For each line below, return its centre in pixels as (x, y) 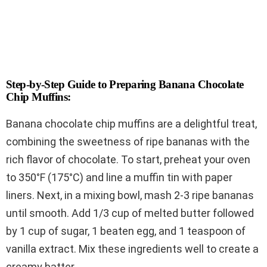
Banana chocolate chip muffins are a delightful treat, (131, 123)
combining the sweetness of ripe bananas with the (128, 141)
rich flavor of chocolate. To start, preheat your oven (128, 159)
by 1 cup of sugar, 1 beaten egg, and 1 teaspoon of (126, 231)
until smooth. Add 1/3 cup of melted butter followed (130, 213)
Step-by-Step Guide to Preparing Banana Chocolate (125, 84)
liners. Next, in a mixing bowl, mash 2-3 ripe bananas (130, 195)
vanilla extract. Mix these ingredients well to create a (132, 249)
